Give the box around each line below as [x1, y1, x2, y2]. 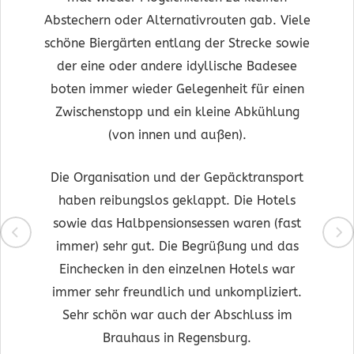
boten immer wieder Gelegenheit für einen [50, 81, 304, 97]
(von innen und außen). [107, 127, 247, 143]
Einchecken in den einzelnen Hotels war [59, 261, 295, 277]
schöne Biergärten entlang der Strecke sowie [44, 36, 310, 51]
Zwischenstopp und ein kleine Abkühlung [55, 104, 299, 120]
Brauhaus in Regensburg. [103, 330, 251, 345]
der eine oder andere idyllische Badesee [57, 58, 297, 74]
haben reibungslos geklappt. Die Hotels [58, 192, 296, 208]
